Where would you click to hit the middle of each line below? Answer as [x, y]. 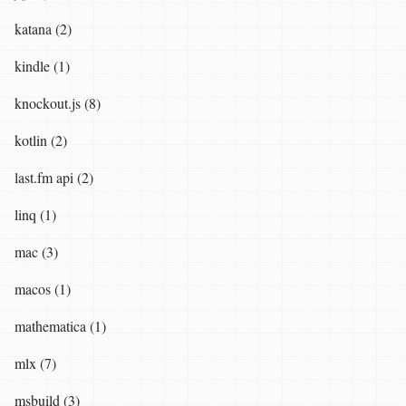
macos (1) [43, 288]
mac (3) [36, 251]
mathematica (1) [60, 325]
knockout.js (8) [58, 102]
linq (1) [35, 214]
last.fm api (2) [54, 177]
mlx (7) [35, 362]
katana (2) [43, 28]
